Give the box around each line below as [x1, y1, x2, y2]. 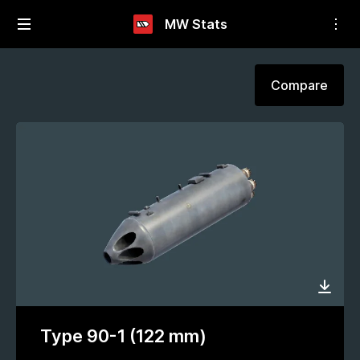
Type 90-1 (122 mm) [40, 325, 207, 347]
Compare [271, 76, 328, 93]
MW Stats [164, 15, 227, 32]
